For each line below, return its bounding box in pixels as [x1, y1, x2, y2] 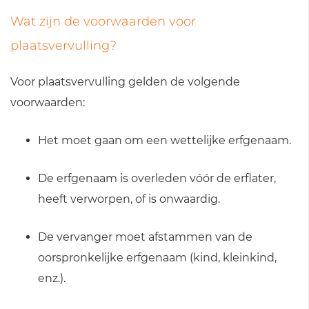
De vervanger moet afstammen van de [38, 230, 252, 243]
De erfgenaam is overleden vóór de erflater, [38, 171, 276, 185]
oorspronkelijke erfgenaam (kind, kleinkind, [38, 250, 277, 264]
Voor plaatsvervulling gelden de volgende [10, 74, 240, 88]
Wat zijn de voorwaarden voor [10, 13, 196, 29]
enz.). [38, 271, 66, 285]
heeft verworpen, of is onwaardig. [38, 192, 220, 206]
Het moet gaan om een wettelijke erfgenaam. [38, 133, 291, 147]
